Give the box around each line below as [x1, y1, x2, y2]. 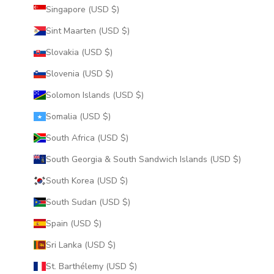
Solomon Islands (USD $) [135, 89, 144, 101]
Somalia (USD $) [102, 110, 111, 122]
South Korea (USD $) [119, 174, 128, 187]
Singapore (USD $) [111, 3, 119, 15]
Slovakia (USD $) [104, 46, 113, 58]
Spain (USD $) [93, 217, 102, 229]
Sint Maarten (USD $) [121, 24, 130, 37]
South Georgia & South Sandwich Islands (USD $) [232, 153, 241, 165]
